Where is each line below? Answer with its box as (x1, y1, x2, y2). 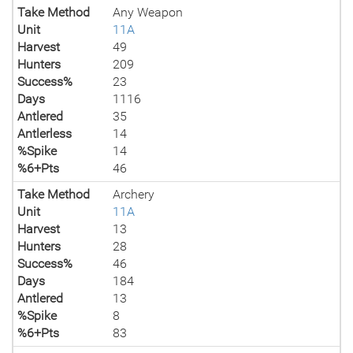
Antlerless (17, 126, 72, 141)
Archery (113, 187, 155, 202)
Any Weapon (113, 5, 184, 20)
